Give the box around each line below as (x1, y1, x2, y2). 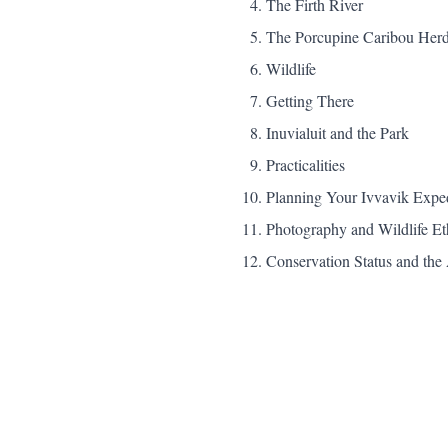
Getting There (266, 89, 354, 111)
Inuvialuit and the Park (266, 121, 409, 143)
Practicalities (266, 153, 345, 175)
